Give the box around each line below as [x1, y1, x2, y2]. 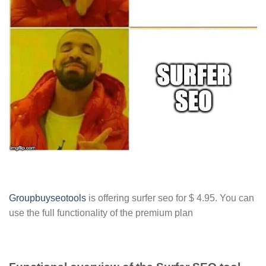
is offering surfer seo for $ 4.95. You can [86, 193, 254, 204]
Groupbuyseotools [9, 193, 86, 204]
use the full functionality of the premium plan [9, 208, 193, 218]
